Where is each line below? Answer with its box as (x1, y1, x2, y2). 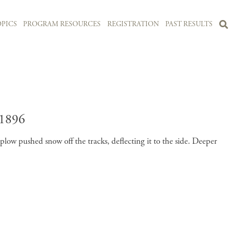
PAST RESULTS (165, 20, 213, 29)
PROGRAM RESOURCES (23, 20, 101, 29)
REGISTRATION (107, 20, 159, 29)
